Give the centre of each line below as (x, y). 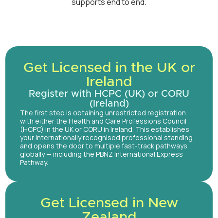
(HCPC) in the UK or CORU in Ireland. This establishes (105, 129)
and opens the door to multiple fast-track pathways (104, 146)
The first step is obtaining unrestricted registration (103, 113)
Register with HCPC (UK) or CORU (109, 94)
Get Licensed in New (109, 203)
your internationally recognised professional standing (106, 138)
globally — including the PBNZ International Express (101, 154)
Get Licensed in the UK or (109, 68)
